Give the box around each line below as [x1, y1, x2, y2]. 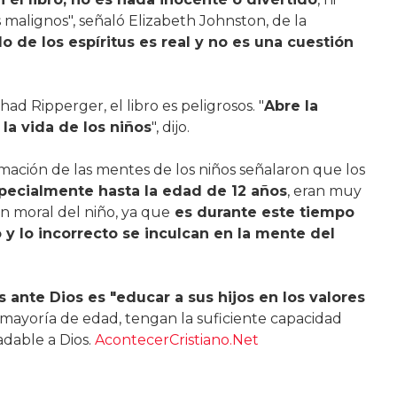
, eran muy [286, 183, 362, 200]
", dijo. [151, 119, 190, 136]
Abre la [263, 97, 318, 115]
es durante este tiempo [169, 204, 354, 222]
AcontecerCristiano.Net [94, 331, 259, 349]
